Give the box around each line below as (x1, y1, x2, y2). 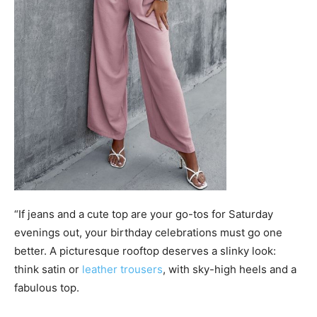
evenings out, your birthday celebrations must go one (14, 226, 282, 240)
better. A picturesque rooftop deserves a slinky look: (14, 244, 276, 258)
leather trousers (82, 263, 163, 277)
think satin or (14, 263, 82, 277)
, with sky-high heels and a (163, 263, 296, 277)
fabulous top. (14, 281, 79, 295)
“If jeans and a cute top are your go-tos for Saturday (14, 207, 273, 221)
